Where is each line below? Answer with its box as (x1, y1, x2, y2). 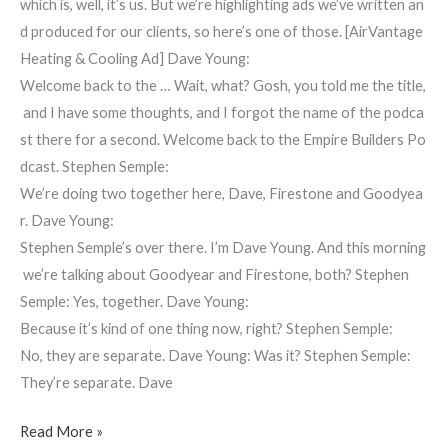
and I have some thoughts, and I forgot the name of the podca (20, 104, 424, 122)
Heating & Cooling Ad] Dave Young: (20, 50, 250, 68)
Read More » (20, 422, 103, 440)
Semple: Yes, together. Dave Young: (20, 293, 249, 311)
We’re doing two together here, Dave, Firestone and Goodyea (20, 185, 423, 203)
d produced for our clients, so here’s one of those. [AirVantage (20, 23, 423, 41)
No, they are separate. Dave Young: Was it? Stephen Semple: (20, 347, 411, 365)
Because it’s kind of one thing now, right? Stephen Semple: (20, 320, 393, 338)
